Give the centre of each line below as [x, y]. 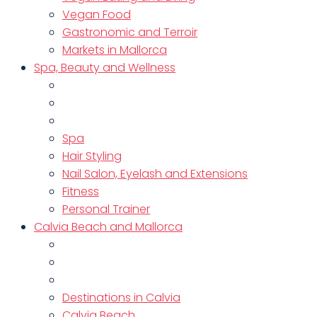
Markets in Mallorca [115, 50]
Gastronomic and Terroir [130, 32]
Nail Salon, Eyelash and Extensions [155, 174]
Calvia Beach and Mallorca [108, 227]
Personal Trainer [106, 209]
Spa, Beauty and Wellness [105, 68]
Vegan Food [97, 15]
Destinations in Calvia [121, 298]
